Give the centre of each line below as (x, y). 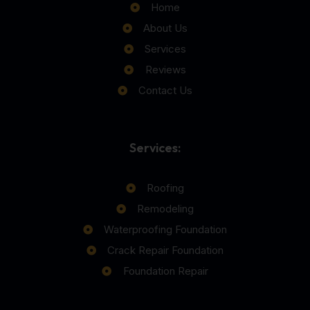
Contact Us (166, 91)
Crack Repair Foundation (166, 250)
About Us (166, 28)
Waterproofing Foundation (166, 230)
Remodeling (166, 209)
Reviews (165, 70)
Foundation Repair (165, 271)
